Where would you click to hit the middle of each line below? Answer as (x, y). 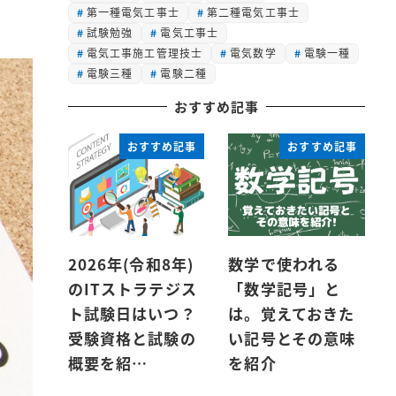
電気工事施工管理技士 (145, 53)
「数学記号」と (285, 289)
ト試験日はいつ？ (132, 314)
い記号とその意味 (292, 339)
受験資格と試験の (132, 339)
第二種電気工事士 (253, 12)
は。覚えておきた (292, 314)
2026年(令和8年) (131, 264)
